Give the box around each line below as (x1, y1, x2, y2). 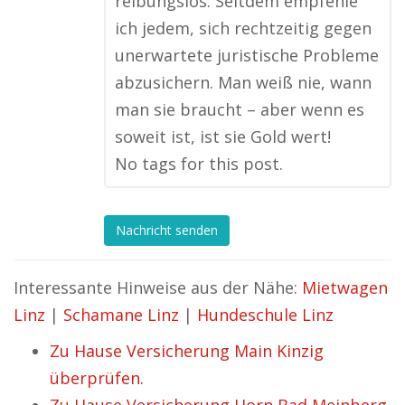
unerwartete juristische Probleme (115, 44, 379, 66)
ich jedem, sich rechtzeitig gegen (115, 17, 372, 39)
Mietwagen (302, 277, 388, 298)
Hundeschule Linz (197, 304, 334, 325)
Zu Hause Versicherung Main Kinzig (50, 340, 324, 362)
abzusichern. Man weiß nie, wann (115, 71, 372, 93)
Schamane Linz (63, 304, 179, 325)
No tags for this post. (115, 153, 283, 174)
